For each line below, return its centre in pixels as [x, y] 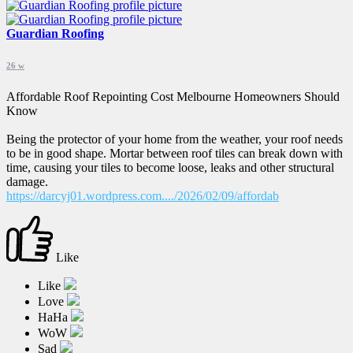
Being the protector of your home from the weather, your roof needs [175, 139]
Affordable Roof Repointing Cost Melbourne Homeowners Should [173, 97]
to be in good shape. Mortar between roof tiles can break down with [175, 153]
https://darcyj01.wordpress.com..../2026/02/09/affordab [143, 196]
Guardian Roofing [55, 34]
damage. [27, 182]
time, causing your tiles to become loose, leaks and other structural [170, 167]
